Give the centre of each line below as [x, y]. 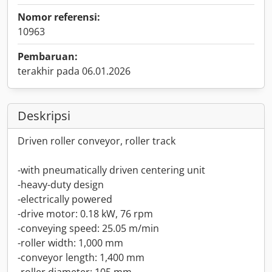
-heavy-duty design [61, 185]
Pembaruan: [48, 56]
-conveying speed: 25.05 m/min [88, 228]
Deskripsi [44, 116]
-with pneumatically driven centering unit [111, 170]
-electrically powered [65, 199]
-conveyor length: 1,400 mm [81, 257]
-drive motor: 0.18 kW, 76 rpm [85, 214]
